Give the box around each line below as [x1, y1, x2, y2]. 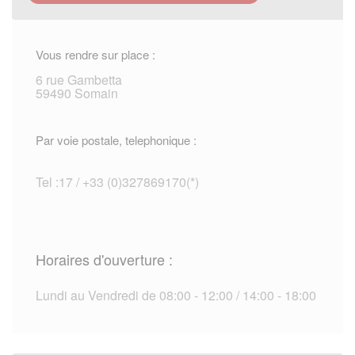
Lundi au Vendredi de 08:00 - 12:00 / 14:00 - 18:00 [36, 286, 316, 305]
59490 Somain [36, 84, 118, 103]
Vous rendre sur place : [36, 46, 155, 63]
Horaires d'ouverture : [36, 249, 173, 270]
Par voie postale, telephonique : [36, 132, 197, 149]
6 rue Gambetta [36, 71, 122, 90]
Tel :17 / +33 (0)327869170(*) [36, 173, 199, 192]
